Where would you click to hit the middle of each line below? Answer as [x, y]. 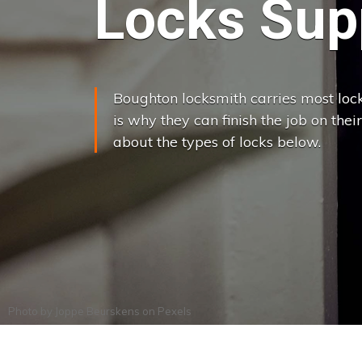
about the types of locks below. [217, 141]
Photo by [32, 311]
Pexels [175, 311]
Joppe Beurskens [97, 311]
